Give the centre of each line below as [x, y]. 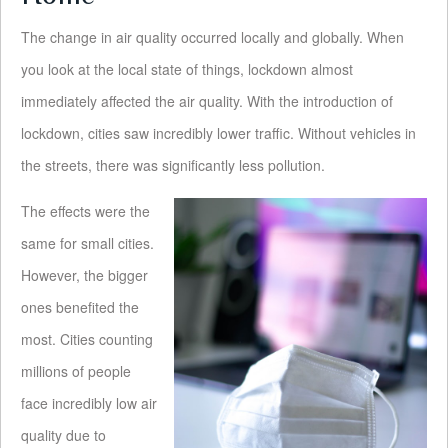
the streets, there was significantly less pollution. [173, 165]
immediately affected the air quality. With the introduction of [207, 101]
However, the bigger [84, 275]
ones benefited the [80, 307]
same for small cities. [87, 243]
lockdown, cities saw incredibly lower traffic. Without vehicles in [218, 133]
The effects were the [85, 211]
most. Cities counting [87, 339]
